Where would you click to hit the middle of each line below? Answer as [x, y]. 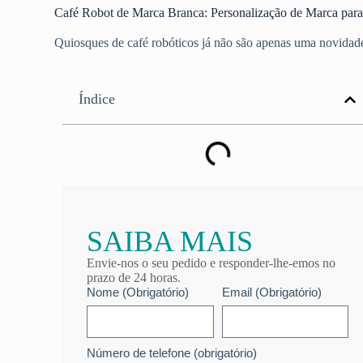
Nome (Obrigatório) [138, 292]
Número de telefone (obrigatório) [172, 352]
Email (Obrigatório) [271, 292]
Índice [97, 99]
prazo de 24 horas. [134, 278]
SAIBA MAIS [170, 241]
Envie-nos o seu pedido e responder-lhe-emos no [211, 263]
